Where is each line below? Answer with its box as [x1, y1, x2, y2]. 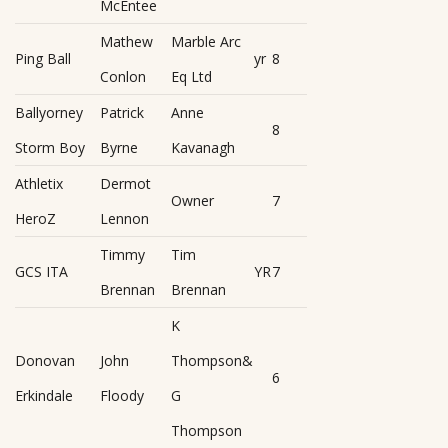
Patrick [100, 102, 144, 122]
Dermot [100, 173, 151, 193]
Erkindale [15, 385, 73, 405]
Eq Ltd [171, 66, 212, 86]
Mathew [100, 31, 153, 51]
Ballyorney [15, 102, 83, 122]
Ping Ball [15, 48, 71, 68]
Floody [100, 385, 144, 405]
